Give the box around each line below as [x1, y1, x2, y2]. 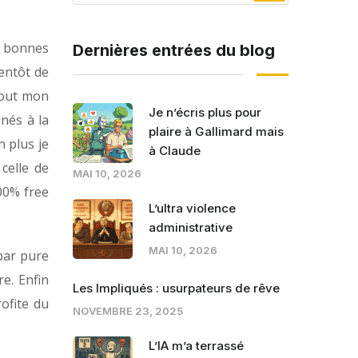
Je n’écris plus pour [149, 105, 261, 121]
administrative [149, 220, 233, 236]
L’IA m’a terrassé [149, 338, 244, 354]
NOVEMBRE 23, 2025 [73, 304, 183, 318]
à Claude [149, 143, 201, 159]
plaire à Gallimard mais [149, 124, 284, 140]
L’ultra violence [149, 201, 236, 217]
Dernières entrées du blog [73, 41, 275, 61]
